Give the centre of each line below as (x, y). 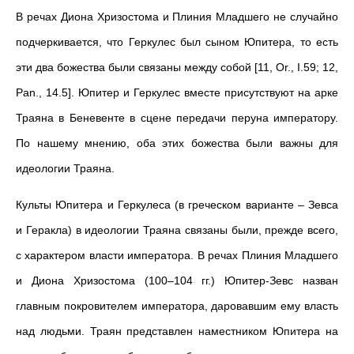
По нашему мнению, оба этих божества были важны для (177, 143)
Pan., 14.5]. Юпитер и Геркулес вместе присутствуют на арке (177, 92)
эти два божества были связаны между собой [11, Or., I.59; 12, (177, 67)
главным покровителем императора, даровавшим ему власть (177, 306)
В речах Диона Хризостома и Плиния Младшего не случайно (177, 17)
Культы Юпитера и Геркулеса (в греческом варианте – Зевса (177, 205)
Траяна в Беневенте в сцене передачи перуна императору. (177, 118)
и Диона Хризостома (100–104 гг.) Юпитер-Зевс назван (177, 281)
